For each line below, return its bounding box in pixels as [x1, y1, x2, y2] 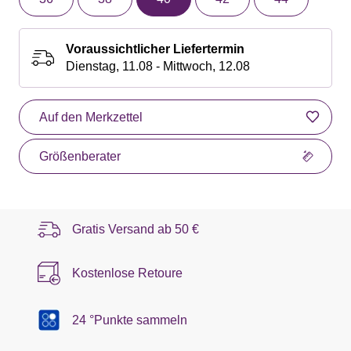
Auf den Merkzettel [39, 110, 143, 124]
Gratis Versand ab [72, 222, 175, 236]
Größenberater [39, 149, 121, 163]
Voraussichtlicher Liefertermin [66, 42, 244, 56]
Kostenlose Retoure [72, 266, 183, 280]
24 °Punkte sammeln [72, 313, 187, 327]
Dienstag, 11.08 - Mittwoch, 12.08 [66, 59, 250, 73]
